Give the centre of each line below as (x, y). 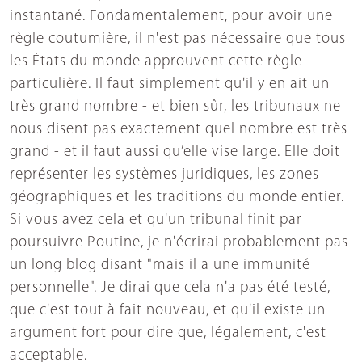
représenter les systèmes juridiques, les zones (164, 175)
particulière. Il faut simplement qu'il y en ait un (170, 85)
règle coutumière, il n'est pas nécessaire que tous (178, 40)
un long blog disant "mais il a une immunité (160, 266)
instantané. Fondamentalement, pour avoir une (171, 17)
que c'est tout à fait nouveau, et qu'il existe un (168, 311)
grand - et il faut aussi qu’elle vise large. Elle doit (175, 153)
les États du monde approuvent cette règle (156, 62)
